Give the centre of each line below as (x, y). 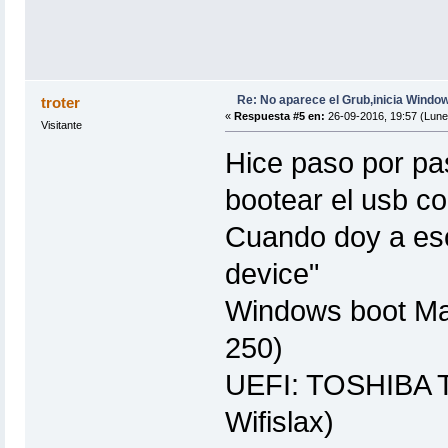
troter (61, 102)
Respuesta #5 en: (279, 115)
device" (271, 273)
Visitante (61, 124)
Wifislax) (279, 421)
